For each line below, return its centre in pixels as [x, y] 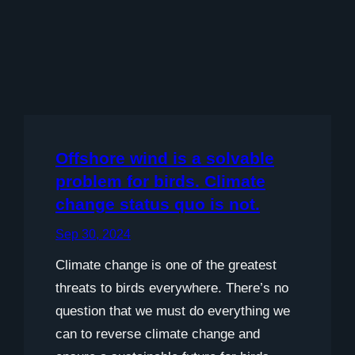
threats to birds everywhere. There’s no [172, 288]
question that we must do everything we [173, 311]
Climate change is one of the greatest [166, 265]
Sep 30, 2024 [93, 234]
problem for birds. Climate [160, 181]
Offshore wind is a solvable [165, 158]
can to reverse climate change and [158, 334]
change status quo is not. [158, 204]
